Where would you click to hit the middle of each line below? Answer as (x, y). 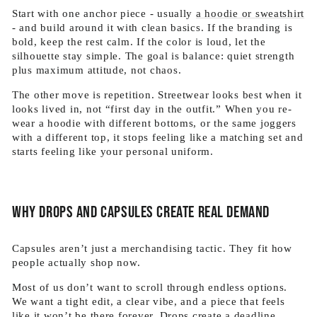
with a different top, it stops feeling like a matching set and (158, 137)
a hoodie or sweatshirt (250, 13)
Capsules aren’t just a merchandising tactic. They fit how (152, 248)
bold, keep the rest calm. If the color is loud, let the (139, 42)
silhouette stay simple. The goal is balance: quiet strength (154, 56)
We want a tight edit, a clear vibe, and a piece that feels (149, 301)
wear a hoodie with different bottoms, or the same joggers (154, 123)
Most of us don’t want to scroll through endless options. (150, 287)
